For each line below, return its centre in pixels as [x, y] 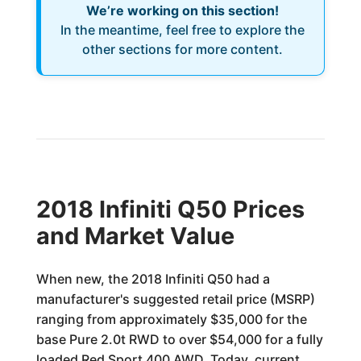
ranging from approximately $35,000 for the [171, 319]
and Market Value [135, 236]
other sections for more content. [182, 49]
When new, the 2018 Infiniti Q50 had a [153, 279]
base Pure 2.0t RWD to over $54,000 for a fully [179, 339]
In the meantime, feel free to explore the [182, 30]
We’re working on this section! [182, 10]
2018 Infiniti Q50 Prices [170, 209]
